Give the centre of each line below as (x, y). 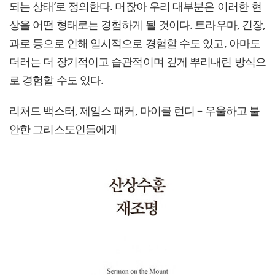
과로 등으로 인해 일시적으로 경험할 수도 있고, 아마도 (135, 43)
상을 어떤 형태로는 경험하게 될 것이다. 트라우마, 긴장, (137, 25)
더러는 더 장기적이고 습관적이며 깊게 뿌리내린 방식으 (137, 62)
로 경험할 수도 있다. (56, 80)
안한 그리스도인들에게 (63, 129)
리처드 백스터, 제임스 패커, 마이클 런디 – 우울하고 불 (135, 111)
